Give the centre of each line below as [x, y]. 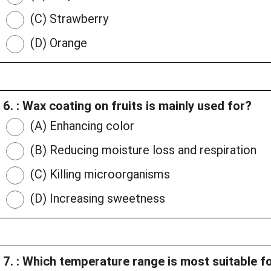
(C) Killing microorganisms [99, 175]
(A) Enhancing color [81, 126]
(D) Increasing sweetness [96, 199]
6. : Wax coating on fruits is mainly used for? [127, 106]
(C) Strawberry [68, 19]
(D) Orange [57, 43]
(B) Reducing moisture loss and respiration [142, 150]
